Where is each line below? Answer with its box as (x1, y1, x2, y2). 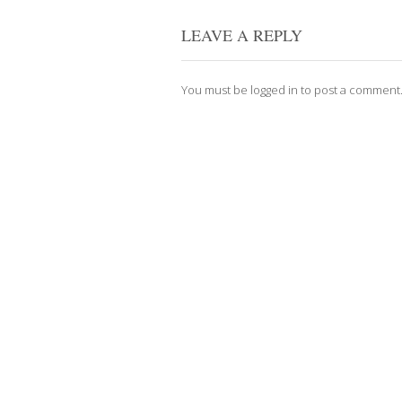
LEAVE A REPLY (181, 23, 302, 46)
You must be (181, 81, 250, 98)
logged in (250, 81, 298, 98)
